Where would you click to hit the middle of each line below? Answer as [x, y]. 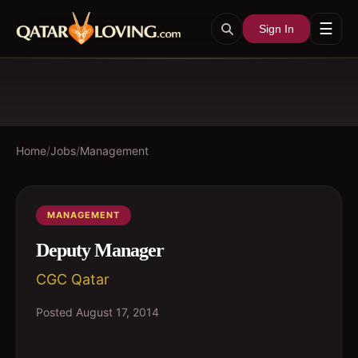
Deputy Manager [100, 250]
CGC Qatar [73, 279]
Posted [56, 312]
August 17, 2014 [117, 312]
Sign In [276, 28]
